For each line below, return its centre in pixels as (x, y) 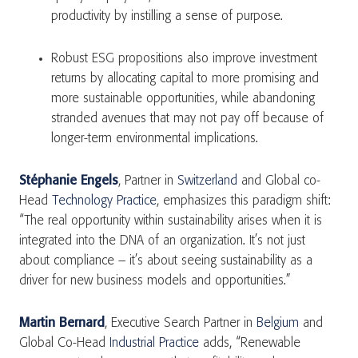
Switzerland (207, 181)
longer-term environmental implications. (159, 139)
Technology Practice (104, 201)
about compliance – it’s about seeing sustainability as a (166, 261)
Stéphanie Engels (69, 181)
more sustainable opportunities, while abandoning (183, 99)
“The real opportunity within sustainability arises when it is (171, 221)
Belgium (278, 323)
